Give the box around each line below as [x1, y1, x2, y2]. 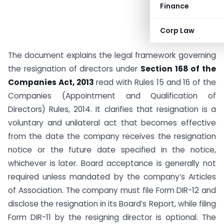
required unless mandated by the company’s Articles [8, 171, 216, 182]
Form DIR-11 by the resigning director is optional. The [8, 212, 216, 222]
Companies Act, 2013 [8, 77, 94, 87]
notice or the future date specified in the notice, [8, 144, 216, 155]
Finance [160, 1, 189, 11]
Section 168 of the [140, 63, 216, 74]
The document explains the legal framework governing [8, 50, 216, 60]
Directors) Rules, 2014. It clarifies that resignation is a [8, 104, 216, 114]
